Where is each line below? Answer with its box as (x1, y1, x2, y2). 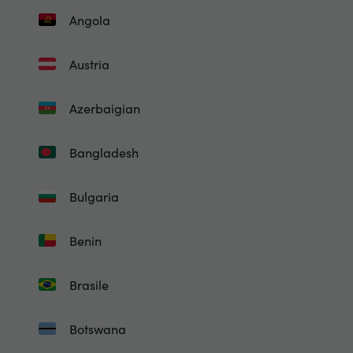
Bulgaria (69, 188, 119, 205)
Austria (69, 55, 110, 72)
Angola (69, 11, 110, 28)
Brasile (69, 276, 109, 293)
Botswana (69, 320, 126, 337)
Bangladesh (69, 143, 139, 161)
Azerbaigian (69, 99, 140, 117)
